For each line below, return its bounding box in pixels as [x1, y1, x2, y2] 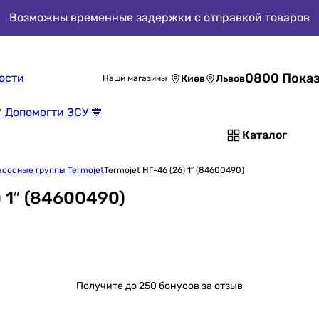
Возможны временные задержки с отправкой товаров [9, 11, 310, 24]
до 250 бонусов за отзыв [125, 280, 243, 292]
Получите [76, 280, 125, 292]
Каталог [242, 128, 287, 142]
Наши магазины [103, 73, 167, 83]
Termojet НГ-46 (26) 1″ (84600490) [104, 165, 244, 175]
